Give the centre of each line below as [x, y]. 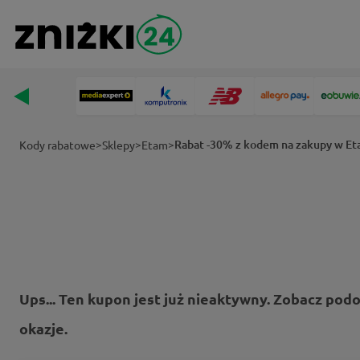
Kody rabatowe [57, 145]
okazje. [43, 328]
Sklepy [119, 145]
